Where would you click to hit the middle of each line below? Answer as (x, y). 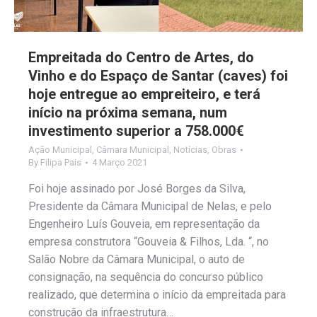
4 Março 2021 (120, 162)
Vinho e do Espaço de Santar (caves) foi (158, 75)
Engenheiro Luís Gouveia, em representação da (144, 224)
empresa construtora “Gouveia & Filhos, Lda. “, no (149, 241)
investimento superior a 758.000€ (136, 131)
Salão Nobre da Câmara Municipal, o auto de (137, 259)
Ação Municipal (60, 149)
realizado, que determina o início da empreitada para (157, 294)
